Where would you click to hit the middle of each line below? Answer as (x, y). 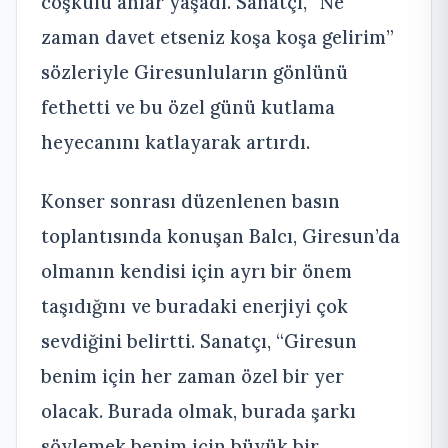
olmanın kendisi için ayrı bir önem (196, 270)
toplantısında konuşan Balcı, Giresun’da (220, 235)
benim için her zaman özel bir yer (192, 375)
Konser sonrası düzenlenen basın (190, 200)
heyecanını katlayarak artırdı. (175, 141)
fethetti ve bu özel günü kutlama (188, 106)
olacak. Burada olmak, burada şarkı (198, 410)
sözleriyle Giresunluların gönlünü (194, 71)
